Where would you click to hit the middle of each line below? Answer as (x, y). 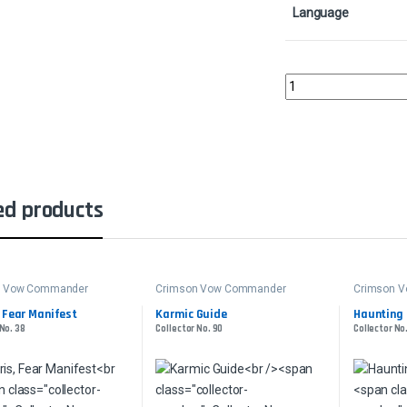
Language (321, 13)
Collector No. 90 (189, 328)
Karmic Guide (191, 314)
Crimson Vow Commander (221, 289)
